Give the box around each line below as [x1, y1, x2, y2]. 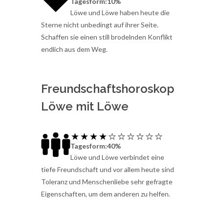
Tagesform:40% [70, 141, 121, 150]
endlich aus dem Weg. [41, 45, 108, 54]
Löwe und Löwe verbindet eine [70, 153, 164, 161]
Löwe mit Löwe [41, 99, 129, 114]
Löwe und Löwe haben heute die [70, 8, 170, 17]
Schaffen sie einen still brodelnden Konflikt [41, 33, 173, 42]
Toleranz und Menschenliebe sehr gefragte [41, 177, 173, 186]
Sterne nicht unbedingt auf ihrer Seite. [41, 21, 158, 29]
